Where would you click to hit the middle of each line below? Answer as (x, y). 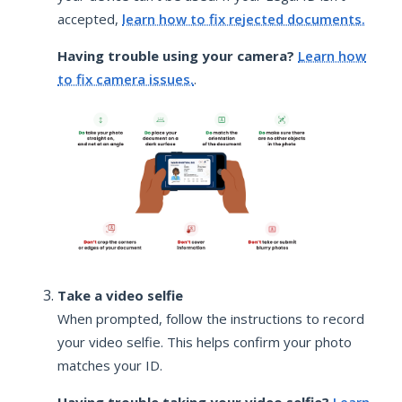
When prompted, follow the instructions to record (211, 318)
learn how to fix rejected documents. (244, 18)
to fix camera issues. (126, 79)
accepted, (90, 18)
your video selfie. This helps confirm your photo (205, 341)
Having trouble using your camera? (176, 55)
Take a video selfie (120, 295)
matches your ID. (110, 365)
